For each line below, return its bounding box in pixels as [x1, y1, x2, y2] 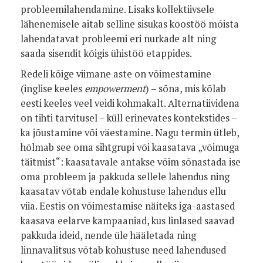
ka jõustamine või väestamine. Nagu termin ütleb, [21, 126, 239, 139]
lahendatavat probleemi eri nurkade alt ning [21, 32, 216, 45]
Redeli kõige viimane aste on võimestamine [21, 68, 211, 80]
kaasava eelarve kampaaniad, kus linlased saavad [21, 214, 234, 227]
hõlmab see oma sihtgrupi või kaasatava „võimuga [21, 141, 240, 154]
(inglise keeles [21, 82, 85, 95]
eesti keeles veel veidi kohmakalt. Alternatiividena [21, 97, 240, 110]
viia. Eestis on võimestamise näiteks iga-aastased [21, 200, 235, 213]
